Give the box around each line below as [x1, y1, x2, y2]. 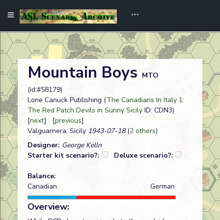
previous [55, 116, 82, 125]
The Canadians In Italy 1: [107, 95, 184, 105]
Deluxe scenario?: [114, 151, 175, 160]
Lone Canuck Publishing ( [27, 95, 107, 105]
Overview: [27, 201, 69, 213]
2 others [130, 126, 156, 136]
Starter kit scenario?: [27, 151, 102, 160]
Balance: [27, 171, 56, 181]
